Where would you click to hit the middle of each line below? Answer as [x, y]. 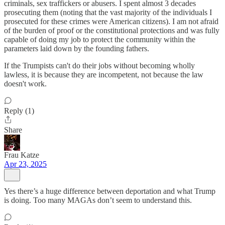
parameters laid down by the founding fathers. [77, 48]
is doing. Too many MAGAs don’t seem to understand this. [98, 200]
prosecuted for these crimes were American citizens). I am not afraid [111, 21]
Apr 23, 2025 [25, 164]
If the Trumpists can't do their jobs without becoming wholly [99, 66]
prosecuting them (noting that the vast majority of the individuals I [108, 12]
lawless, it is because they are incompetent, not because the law [104, 75]
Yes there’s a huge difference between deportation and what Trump [110, 191]
